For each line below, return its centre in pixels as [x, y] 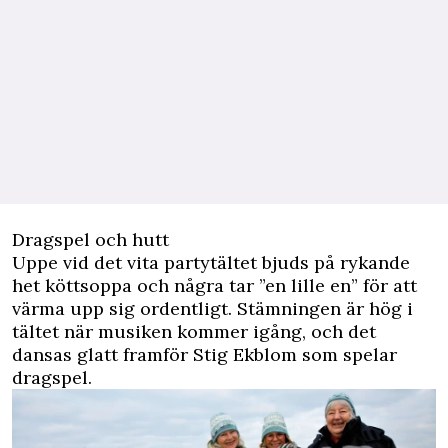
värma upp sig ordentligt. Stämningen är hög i [212, 309]
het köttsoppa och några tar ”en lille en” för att [214, 286]
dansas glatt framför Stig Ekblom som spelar [204, 355]
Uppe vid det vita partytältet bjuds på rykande [211, 263]
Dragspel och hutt [90, 240]
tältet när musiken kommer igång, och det [194, 332]
